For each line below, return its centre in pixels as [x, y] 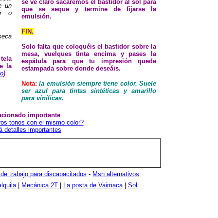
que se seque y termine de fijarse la [89, 9]
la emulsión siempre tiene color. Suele [98, 83]
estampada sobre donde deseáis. [71, 68]
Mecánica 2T [40, 185]
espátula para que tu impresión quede [89, 61]
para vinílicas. [43, 98]
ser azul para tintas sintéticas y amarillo [89, 91]
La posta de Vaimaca [93, 185]
